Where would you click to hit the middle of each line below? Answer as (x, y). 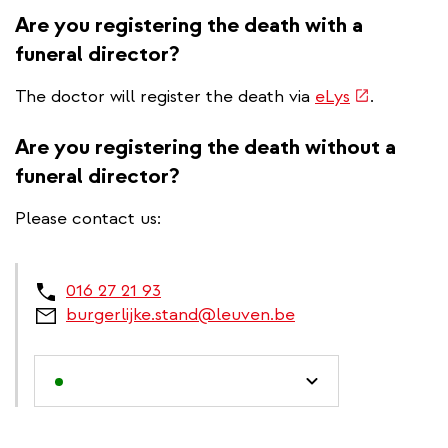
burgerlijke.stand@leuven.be (180, 314)
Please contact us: (88, 218)
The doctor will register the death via (165, 96)
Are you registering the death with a (189, 24)
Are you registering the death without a (205, 146)
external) (386, 143)
